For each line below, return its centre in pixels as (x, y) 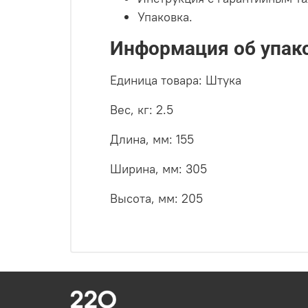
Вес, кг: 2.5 (142, 109)
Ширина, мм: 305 (158, 168)
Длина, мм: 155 (152, 139)
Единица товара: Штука (176, 80)
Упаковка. (165, 16)
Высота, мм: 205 (156, 198)
